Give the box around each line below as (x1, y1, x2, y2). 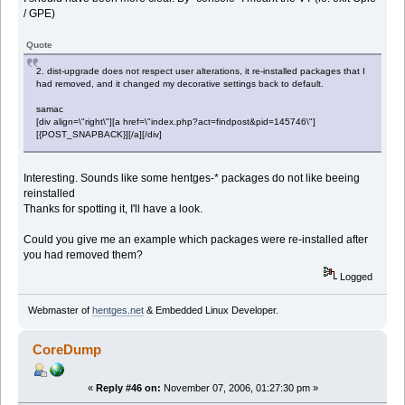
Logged (337, 271, 373, 283)
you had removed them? (24, 248, 144, 261)
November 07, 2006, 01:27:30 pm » (160, 382, 318, 394)
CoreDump (33, 342, 102, 358)
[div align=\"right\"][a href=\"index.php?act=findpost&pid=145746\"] (36, 116, 316, 127)
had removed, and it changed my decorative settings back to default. (36, 78, 325, 89)
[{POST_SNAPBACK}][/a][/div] (36, 128, 163, 139)
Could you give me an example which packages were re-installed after (24, 232, 369, 246)
